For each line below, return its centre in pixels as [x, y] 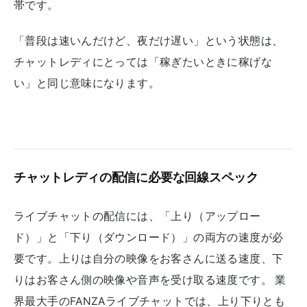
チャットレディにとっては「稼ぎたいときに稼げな [143, 62]
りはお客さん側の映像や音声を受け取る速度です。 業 [150, 280]
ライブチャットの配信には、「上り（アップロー [137, 217]
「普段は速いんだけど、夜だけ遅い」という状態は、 [149, 41]
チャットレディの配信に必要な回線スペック [136, 177]
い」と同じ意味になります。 [87, 84]
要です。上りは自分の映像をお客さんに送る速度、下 [149, 259]
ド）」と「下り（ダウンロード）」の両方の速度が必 [149, 238]
